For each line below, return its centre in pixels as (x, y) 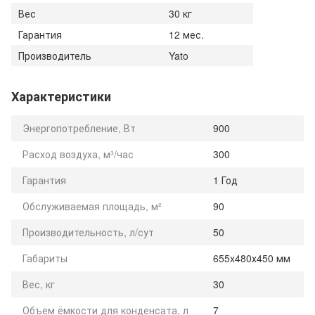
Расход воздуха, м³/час (78, 154)
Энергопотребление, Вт (79, 128)
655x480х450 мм (252, 258)
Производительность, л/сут (88, 232)
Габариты (45, 258)
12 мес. (186, 34)
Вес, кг (39, 284)
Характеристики (61, 96)
